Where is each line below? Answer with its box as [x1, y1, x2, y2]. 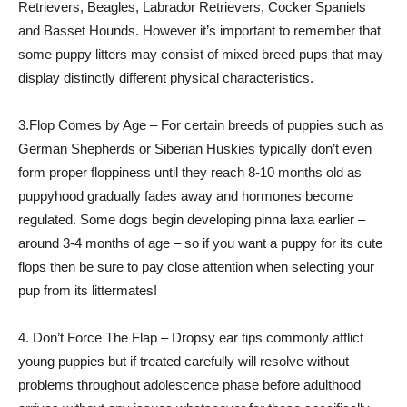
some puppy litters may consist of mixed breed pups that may [18, 46, 383, 62]
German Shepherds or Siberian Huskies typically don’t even [18, 141, 372, 156]
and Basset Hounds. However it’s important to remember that [18, 23, 381, 38]
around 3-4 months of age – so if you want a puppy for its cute [18, 235, 382, 251]
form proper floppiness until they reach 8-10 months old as [18, 164, 362, 180]
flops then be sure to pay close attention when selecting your [18, 259, 374, 274]
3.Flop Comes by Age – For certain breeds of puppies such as [18, 117, 384, 133]
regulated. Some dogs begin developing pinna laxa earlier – [18, 212, 365, 227]
